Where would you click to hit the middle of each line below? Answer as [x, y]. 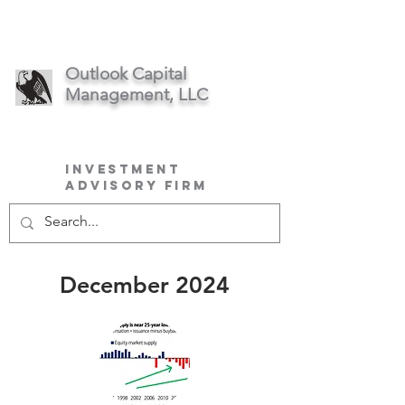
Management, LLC [137, 94]
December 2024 [145, 285]
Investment [123, 170]
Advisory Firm [137, 186]
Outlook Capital [126, 74]
